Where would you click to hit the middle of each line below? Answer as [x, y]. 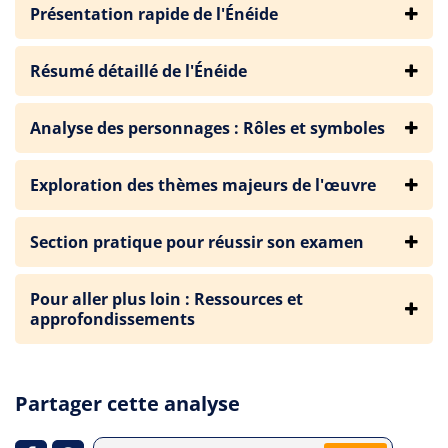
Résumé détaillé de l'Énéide [138, 71]
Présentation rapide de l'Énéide [154, 14]
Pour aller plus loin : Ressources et [166, 299]
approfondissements [112, 319]
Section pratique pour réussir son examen [197, 242]
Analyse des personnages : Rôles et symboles [207, 128]
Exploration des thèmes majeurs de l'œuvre [203, 185]
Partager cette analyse [127, 403]
